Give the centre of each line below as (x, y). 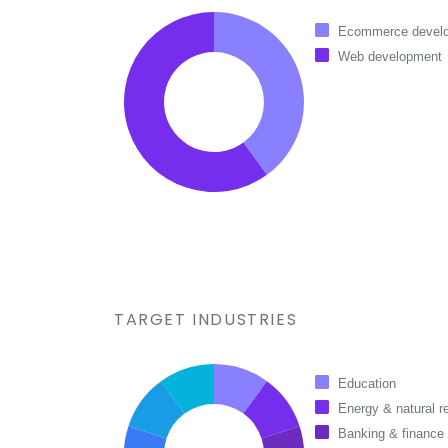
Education (367, 383)
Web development (390, 56)
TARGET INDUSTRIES (206, 319)
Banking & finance (391, 433)
